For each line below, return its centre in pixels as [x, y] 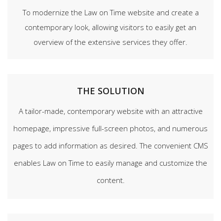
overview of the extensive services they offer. [110, 42]
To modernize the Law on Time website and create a [110, 12]
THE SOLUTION [110, 91]
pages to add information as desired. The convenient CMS [110, 146]
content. [110, 180]
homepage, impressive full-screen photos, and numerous [110, 128]
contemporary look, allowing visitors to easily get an [110, 27]
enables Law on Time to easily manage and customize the [110, 163]
